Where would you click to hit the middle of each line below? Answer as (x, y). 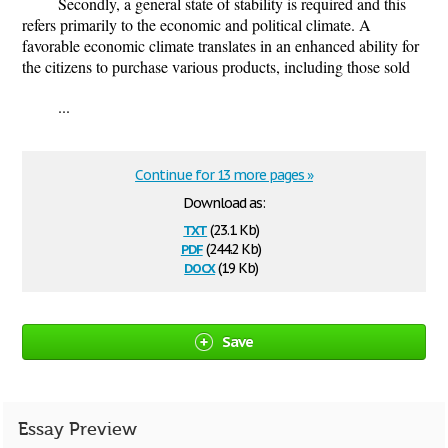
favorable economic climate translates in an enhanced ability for (220, 45)
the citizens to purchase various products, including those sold (216, 66)
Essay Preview (77, 429)
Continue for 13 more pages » (224, 175)
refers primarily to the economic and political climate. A (196, 24)
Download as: (224, 203)
